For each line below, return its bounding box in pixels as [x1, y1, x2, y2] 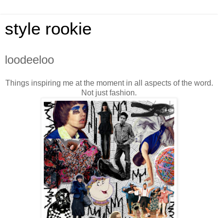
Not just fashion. [81, 88, 137, 97]
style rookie [5, 19, 91, 38]
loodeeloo [5, 53, 54, 66]
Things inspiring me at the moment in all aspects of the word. [5, 78, 213, 87]
